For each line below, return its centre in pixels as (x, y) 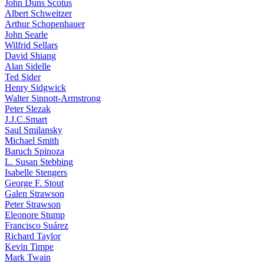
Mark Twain (28, 257)
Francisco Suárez (37, 225)
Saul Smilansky (34, 130)
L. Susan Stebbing (39, 162)
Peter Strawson (33, 204)
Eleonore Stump (35, 215)
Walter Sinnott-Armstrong (53, 98)
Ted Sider (23, 77)
